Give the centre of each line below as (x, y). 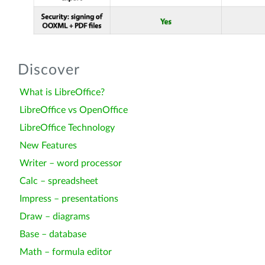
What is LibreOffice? (62, 92)
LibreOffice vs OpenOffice (74, 110)
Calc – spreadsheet (59, 181)
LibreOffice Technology (67, 127)
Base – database (53, 234)
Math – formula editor (66, 252)
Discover (49, 70)
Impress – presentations (69, 198)
